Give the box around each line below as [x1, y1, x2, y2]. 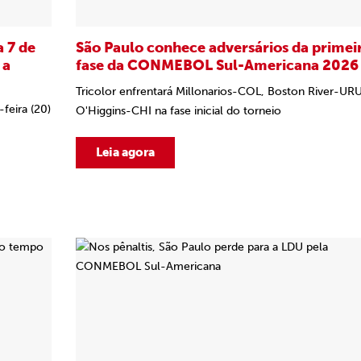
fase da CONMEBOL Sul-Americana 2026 [76, 56, 359, 74]
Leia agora [96, 145, 155, 160]
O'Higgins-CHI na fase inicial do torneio [76, 104, 281, 118]
